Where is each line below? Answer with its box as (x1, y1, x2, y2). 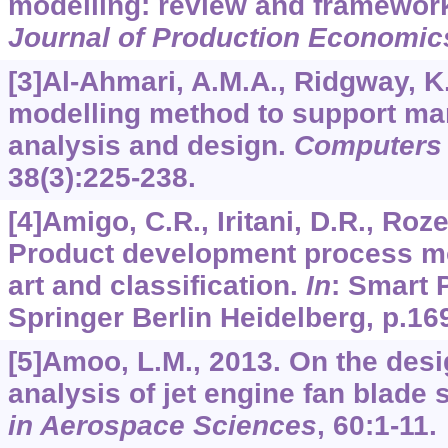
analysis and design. (7, 130, 294, 162)
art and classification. (7, 270, 306, 302)
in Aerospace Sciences (7, 410, 317, 442)
